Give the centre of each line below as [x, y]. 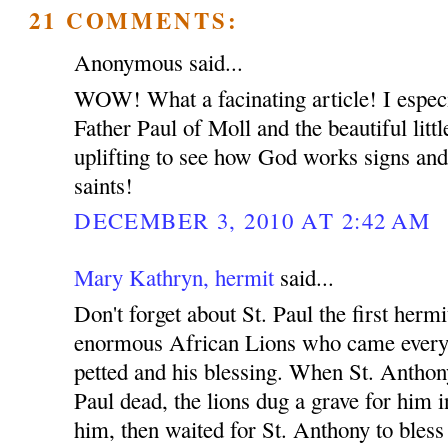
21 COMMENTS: [134, 19]
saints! [104, 185]
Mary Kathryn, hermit [174, 277]
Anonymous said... [159, 62]
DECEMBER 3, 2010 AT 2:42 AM [252, 220]
